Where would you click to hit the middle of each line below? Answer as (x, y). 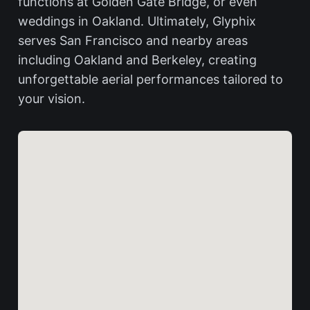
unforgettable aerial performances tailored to (151, 79)
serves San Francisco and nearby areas (133, 40)
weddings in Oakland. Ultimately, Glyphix (137, 21)
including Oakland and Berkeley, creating (137, 60)
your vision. (52, 98)
